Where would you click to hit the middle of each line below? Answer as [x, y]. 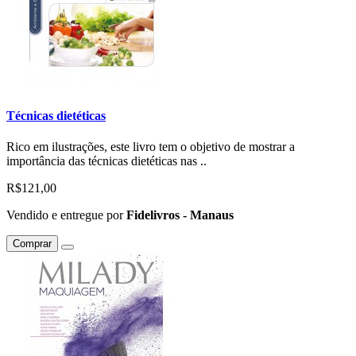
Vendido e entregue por [66, 215]
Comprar [32, 244]
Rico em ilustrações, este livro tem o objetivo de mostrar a [151, 147]
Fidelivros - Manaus [180, 215]
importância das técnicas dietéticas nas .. [106, 161]
